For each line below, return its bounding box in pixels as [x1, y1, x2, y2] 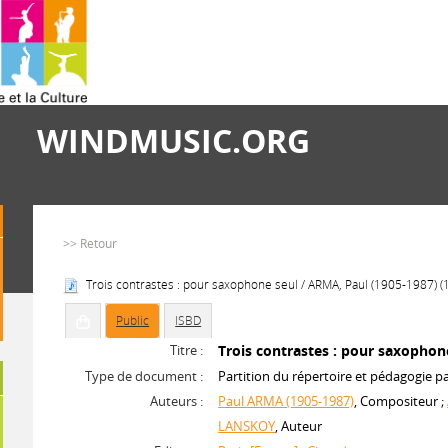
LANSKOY [218, 417, 276, 435]
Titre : [170, 341, 204, 359]
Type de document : [85, 367, 204, 385]
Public [116, 312, 150, 329]
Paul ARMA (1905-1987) [218, 392, 355, 410]
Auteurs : [150, 392, 204, 410]
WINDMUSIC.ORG [37, 119, 310, 162]
